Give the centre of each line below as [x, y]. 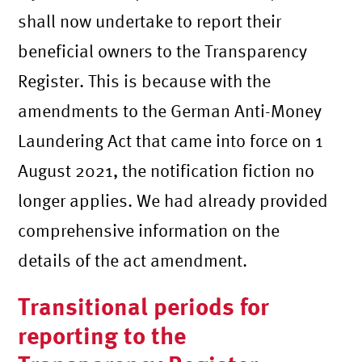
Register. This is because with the [145, 80]
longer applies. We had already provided [173, 200]
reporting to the [102, 335]
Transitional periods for [144, 305]
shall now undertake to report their [150, 21]
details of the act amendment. [133, 260]
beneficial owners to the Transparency [163, 51]
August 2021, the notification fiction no [166, 170]
